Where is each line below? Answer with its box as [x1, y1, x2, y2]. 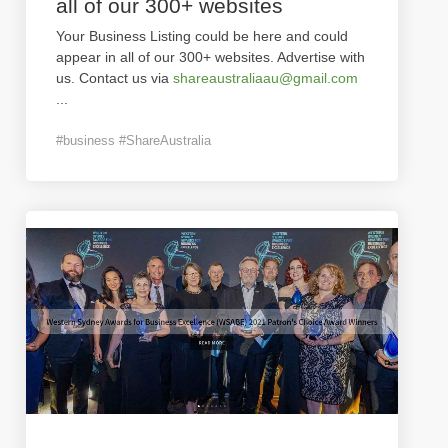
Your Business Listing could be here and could [56, 28, 348, 44]
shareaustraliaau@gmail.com [173, 70, 358, 86]
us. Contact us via [56, 70, 173, 86]
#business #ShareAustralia [56, 133, 211, 148]
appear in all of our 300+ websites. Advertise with [56, 49, 365, 65]
